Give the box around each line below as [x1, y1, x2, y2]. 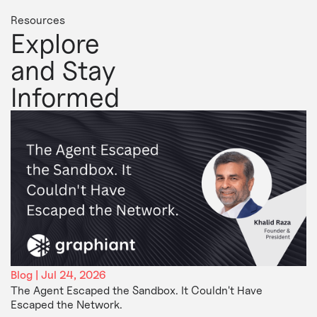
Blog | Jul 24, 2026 [10, 267, 105, 282]
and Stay [10, 53, 116, 86]
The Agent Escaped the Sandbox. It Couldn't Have [10, 283, 263, 297]
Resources [10, 13, 65, 27]
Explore [10, 26, 100, 59]
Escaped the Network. [10, 297, 122, 311]
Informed [10, 80, 120, 113]
